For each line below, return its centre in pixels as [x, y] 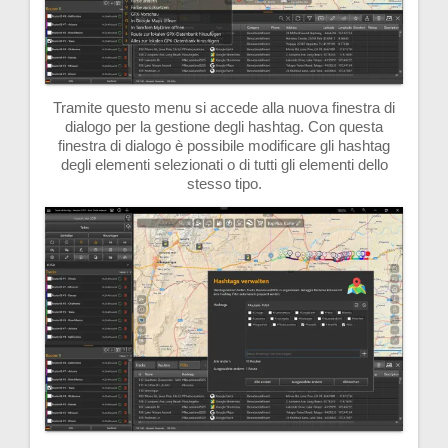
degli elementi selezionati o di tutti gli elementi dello [224, 165]
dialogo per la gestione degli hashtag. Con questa [224, 127]
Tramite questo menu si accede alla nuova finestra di [224, 108]
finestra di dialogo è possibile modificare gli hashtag [224, 146]
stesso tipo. [224, 184]
